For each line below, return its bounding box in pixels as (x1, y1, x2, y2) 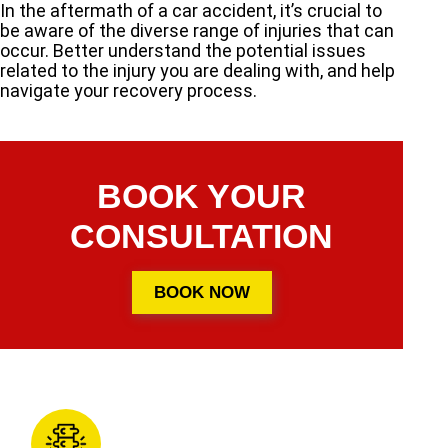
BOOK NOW (153, 282, 250, 302)
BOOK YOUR (97, 176, 307, 215)
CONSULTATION (70, 216, 334, 255)
